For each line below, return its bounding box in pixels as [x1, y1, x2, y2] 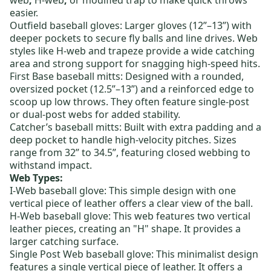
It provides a [181, 222, 241, 236]
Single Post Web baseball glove [10, 247, 151, 261]
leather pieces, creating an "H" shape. [10, 222, 181, 236]
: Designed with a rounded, [120, 70, 244, 83]
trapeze [108, 44, 143, 58]
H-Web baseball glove [10, 209, 108, 223]
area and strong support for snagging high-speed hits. [10, 57, 260, 71]
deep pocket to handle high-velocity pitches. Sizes [10, 133, 237, 147]
